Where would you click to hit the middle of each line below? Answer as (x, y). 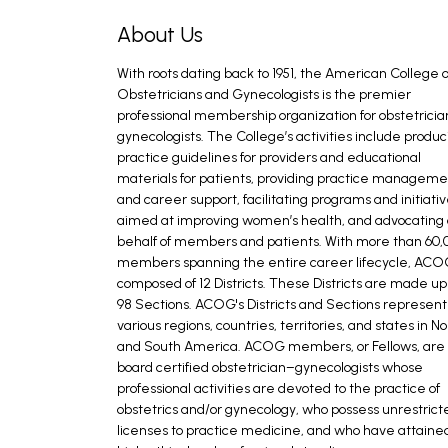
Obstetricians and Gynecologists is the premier (264, 94)
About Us (160, 34)
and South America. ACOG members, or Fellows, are (281, 346)
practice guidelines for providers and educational (269, 157)
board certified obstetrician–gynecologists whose (270, 367)
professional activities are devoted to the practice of (278, 388)
